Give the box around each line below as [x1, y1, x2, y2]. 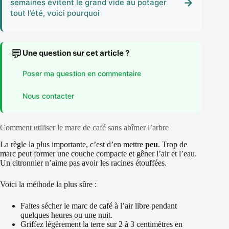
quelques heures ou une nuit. [20, 211, 112, 220]
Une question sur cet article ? [22, 48, 129, 58]
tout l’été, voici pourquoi [10, 8, 100, 18]
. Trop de [158, 140, 187, 149]
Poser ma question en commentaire [22, 68, 141, 78]
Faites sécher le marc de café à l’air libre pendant [20, 201, 177, 211]
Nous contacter [22, 91, 74, 100]
